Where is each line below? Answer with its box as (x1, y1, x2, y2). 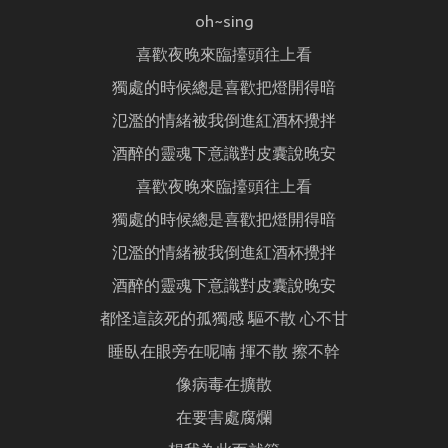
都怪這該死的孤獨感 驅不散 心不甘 (100, 311, 348, 330)
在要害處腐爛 (176, 410, 272, 429)
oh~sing (194, 14, 254, 33)
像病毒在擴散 (176, 377, 272, 396)
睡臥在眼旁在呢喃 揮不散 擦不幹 (108, 344, 340, 363)
